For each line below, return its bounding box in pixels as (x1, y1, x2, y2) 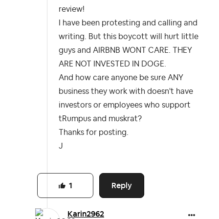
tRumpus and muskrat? (59, 115, 142, 123)
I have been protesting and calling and (59, 19, 197, 27)
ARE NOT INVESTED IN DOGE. (59, 60, 168, 68)
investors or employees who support (59, 101, 191, 109)
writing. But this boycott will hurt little (59, 33, 198, 41)
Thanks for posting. (59, 129, 129, 137)
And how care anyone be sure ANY (59, 74, 183, 82)
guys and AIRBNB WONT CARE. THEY (59, 46, 192, 55)
